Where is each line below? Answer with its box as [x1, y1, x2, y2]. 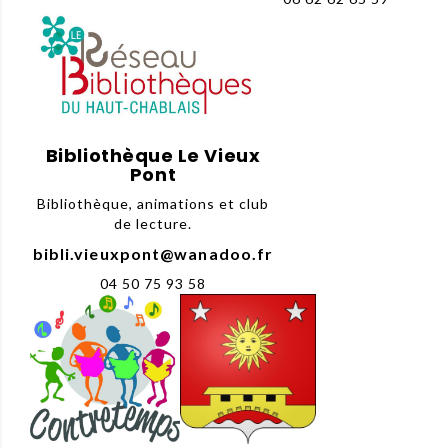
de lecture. [114, 214, 192, 232]
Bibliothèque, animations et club [37, 194, 269, 212]
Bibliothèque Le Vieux [45, 142, 261, 168]
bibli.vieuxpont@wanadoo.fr [32, 243, 274, 263]
